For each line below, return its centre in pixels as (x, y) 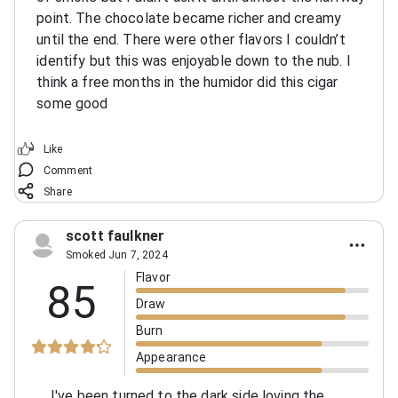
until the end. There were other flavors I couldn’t (191, 39)
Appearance (171, 357)
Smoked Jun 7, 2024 (117, 255)
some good (72, 103)
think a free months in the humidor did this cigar (187, 82)
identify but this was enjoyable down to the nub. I (194, 60)
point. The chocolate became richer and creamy (189, 18)
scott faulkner (115, 235)
